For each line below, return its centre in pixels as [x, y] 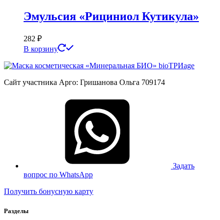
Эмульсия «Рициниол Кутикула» [111, 16]
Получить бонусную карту [49, 192]
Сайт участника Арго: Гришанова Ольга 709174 [84, 82]
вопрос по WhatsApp [58, 175]
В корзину [41, 49]
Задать [184, 166]
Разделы [16, 211]
